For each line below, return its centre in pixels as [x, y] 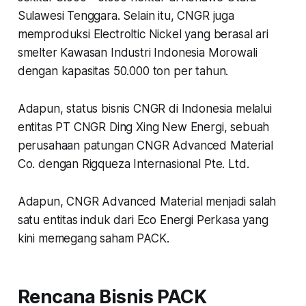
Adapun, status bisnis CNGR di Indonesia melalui [144, 108]
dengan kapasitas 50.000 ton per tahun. [125, 71]
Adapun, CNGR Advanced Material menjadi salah [147, 201]
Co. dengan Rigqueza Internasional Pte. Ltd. [135, 164]
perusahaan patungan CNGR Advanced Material [145, 145]
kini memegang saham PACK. [93, 238]
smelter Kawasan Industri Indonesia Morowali [137, 52]
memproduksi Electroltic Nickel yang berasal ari [143, 34]
